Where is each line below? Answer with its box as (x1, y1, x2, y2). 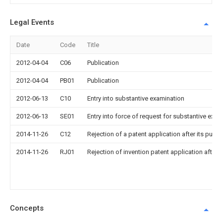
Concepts (10, 204, 44, 213)
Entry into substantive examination (87, 95, 184, 102)
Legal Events (10, 18, 54, 27)
